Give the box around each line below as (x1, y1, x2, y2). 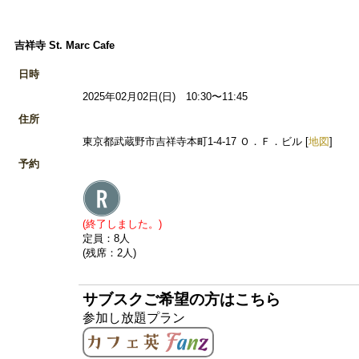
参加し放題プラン (83, 311, 185, 325)
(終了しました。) (83, 218, 162, 231)
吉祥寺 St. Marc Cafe (14, 39, 115, 51)
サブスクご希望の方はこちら (83, 291, 280, 309)
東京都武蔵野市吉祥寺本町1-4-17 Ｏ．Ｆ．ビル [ (83, 135, 309, 148)
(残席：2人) (83, 247, 136, 260)
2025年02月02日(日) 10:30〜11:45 (83, 91, 248, 103)
